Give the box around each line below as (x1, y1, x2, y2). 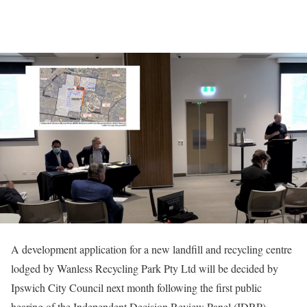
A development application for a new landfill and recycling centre (11, 242, 292, 257)
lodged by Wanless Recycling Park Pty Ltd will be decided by (11, 261, 278, 276)
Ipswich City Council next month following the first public (11, 280, 262, 295)
